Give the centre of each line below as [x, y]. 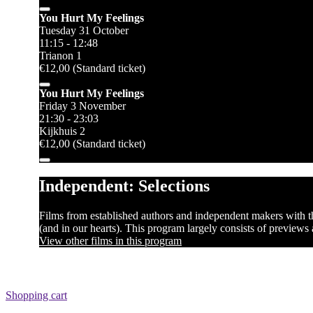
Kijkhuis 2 [62, 131]
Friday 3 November [82, 105]
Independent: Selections [124, 185]
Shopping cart [36, 295]
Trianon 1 [60, 55]
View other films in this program [110, 240]
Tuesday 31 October [84, 30]
